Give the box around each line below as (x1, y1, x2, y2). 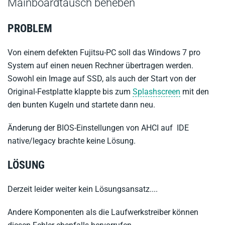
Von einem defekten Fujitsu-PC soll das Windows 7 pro (8, 48, 200, 57)
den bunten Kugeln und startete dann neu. (8, 100, 155, 109)
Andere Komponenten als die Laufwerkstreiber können (8, 207, 198, 217)
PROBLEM (8, 22, 52, 35)
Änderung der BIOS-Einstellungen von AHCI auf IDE (8, 123, 189, 133)
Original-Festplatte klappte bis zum (8, 87, 133, 96)
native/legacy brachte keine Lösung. (8, 136, 136, 146)
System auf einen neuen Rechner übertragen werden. (8, 61, 193, 70)
